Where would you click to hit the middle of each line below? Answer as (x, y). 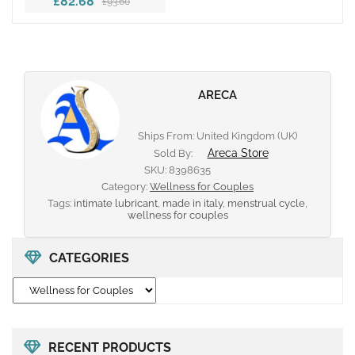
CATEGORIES (89, 258)
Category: (126, 187)
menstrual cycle (266, 204)
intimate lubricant (116, 204)
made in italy (193, 204)
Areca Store (238, 153)
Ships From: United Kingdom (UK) (217, 136)
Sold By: (174, 154)
